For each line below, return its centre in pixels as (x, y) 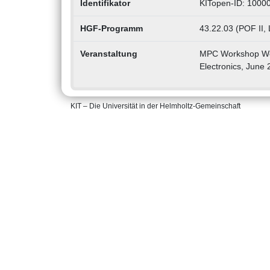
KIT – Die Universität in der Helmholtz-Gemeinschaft (155, 106)
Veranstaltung (108, 54)
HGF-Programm (111, 29)
